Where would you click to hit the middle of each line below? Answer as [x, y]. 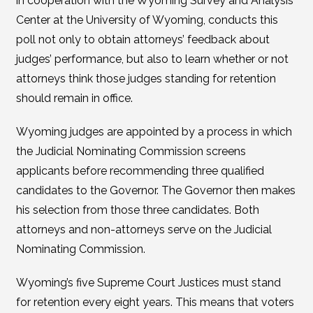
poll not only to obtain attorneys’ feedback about [143, 39]
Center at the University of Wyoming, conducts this [147, 20]
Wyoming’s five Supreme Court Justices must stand [148, 283]
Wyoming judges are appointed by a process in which [154, 132]
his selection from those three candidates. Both [137, 210]
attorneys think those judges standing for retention [146, 79]
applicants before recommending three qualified [140, 171]
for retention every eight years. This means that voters [155, 302]
